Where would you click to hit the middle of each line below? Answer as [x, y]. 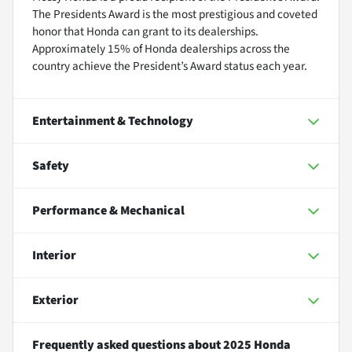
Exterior [55, 300]
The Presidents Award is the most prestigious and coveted [175, 14]
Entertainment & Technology [113, 121]
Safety [51, 165]
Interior [54, 255]
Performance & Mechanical [108, 210]
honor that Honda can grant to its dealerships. [145, 31]
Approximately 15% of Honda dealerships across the [161, 48]
